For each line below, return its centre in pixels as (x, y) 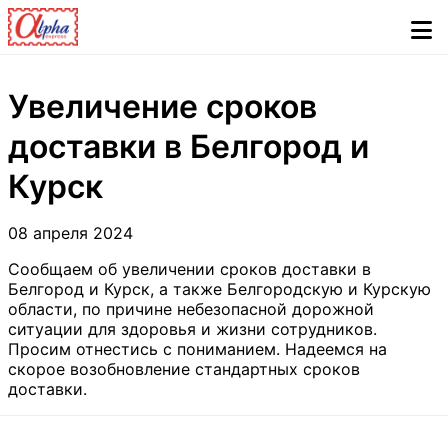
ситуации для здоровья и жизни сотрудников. (192, 329)
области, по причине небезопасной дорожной (191, 309)
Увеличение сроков (162, 106)
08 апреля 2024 (70, 233)
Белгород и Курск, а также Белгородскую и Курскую (219, 289)
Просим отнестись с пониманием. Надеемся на (197, 349)
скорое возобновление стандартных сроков (184, 369)
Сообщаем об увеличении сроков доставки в (189, 269)
